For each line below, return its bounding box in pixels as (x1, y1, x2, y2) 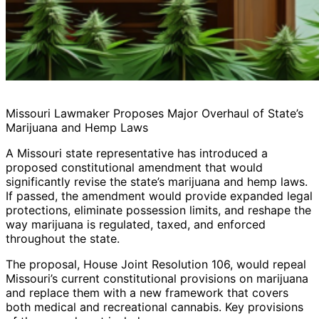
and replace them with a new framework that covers (6, 286, 288, 300)
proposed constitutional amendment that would (6, 160, 263, 175)
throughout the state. (6, 231, 120, 246)
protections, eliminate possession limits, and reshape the (6, 203, 311, 218)
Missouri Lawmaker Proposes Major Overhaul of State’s (6, 106, 303, 121)
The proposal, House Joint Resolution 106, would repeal (6, 257, 306, 272)
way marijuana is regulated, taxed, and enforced (6, 217, 266, 232)
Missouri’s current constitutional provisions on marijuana (6, 271, 308, 286)
